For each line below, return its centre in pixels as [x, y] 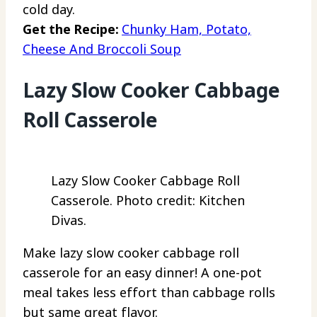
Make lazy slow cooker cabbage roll [131, 253]
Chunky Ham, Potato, [186, 29]
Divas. [69, 220]
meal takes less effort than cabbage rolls [149, 293]
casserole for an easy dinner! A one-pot [142, 273]
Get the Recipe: [72, 29]
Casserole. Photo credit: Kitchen [148, 201]
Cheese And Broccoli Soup [102, 48]
